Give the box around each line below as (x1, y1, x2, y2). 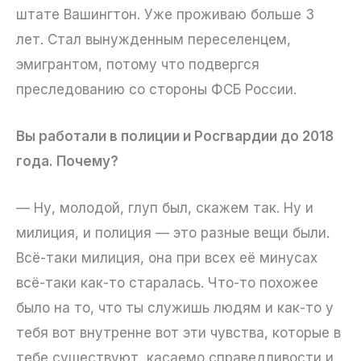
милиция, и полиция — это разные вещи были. (16, 225, 330, 241)
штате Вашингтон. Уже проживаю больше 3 (16, 6, 314, 23)
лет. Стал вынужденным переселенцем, (16, 31, 291, 48)
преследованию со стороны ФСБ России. (16, 81, 297, 98)
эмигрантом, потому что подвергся (16, 56, 259, 73)
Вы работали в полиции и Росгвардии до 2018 (16, 127, 334, 144)
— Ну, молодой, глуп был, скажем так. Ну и (16, 200, 313, 216)
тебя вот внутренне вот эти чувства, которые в (16, 325, 341, 341)
